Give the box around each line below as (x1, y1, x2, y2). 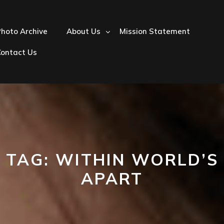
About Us (66, 26, 100, 36)
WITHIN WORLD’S (55, 149, 218, 169)
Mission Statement (119, 26, 190, 36)
